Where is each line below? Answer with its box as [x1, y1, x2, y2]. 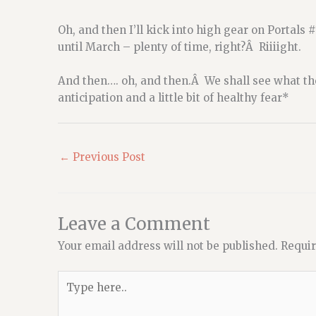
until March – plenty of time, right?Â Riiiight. [58, 40, 301, 54]
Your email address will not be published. [58, 239, 278, 253]
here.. [57, 288, 87, 302]
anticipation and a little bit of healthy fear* [58, 91, 289, 104]
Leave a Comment [58, 213, 210, 236]
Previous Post [70, 150, 145, 164]
